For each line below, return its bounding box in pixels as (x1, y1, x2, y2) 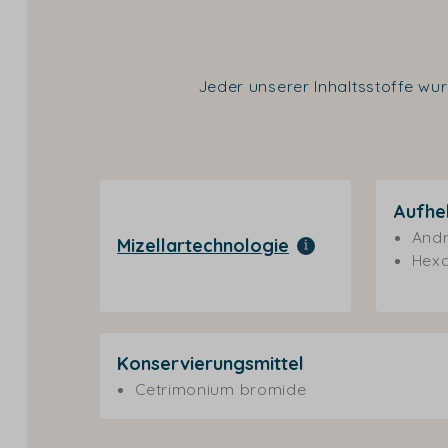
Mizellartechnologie (117, 234, 289, 258)
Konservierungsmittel (117, 352, 304, 376)
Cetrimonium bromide (135, 379, 307, 400)
